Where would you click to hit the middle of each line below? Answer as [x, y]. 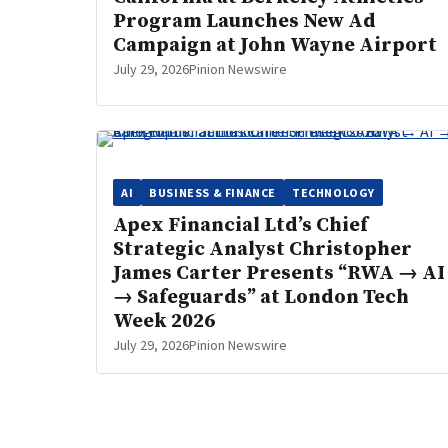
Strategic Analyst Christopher [262, 249]
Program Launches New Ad [244, 21]
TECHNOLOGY [334, 192]
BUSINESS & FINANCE [213, 192]
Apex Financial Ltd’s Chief [240, 225]
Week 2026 [164, 321]
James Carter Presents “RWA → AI [279, 273]
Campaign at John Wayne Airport [275, 45]
